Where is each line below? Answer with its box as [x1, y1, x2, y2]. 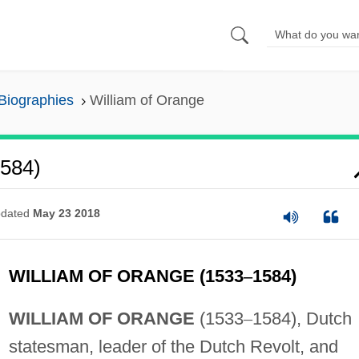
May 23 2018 [32, 207, 100, 220]
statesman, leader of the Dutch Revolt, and [8, 336, 338, 357]
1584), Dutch [252, 308, 352, 329]
